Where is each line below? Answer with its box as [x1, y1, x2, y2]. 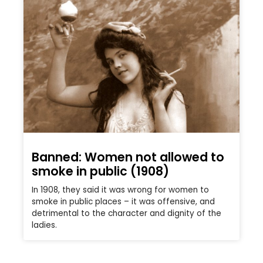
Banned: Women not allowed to [32, 148, 224, 166]
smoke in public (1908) [32, 162, 169, 180]
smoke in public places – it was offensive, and [32, 195, 215, 207]
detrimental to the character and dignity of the [32, 207, 221, 219]
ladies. [32, 219, 57, 231]
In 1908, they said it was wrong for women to [32, 184, 209, 195]
